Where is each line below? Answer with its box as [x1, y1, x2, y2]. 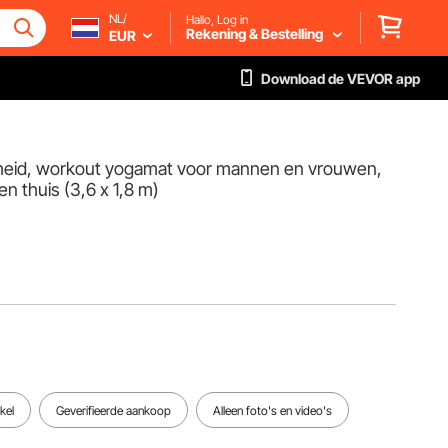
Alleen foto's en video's [213, 402, 332, 418]
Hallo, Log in [186, 11, 248, 27]
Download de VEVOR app [261, 70, 420, 87]
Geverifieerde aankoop [56, 402, 171, 418]
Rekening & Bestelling [186, 24, 323, 42]
